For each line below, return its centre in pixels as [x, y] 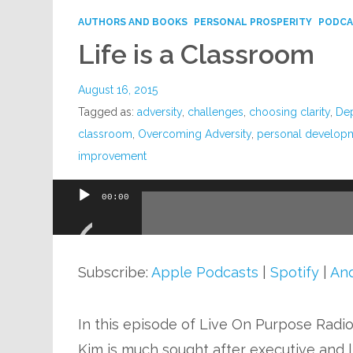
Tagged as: [108, 112]
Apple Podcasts [205, 272]
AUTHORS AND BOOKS [133, 22]
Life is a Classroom [197, 54]
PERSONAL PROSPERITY [253, 22]
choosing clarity [290, 112]
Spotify [295, 272]
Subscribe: [115, 272]
